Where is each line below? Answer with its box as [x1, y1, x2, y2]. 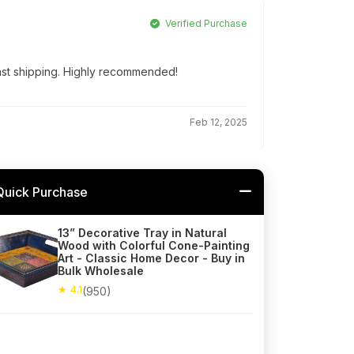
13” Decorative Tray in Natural [58, 226, 227, 240]
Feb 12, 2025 [190, 116, 247, 129]
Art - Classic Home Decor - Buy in [58, 251, 245, 265]
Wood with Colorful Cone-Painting [58, 239, 250, 253]
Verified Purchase [163, 17, 247, 30]
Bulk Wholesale [58, 264, 144, 278]
